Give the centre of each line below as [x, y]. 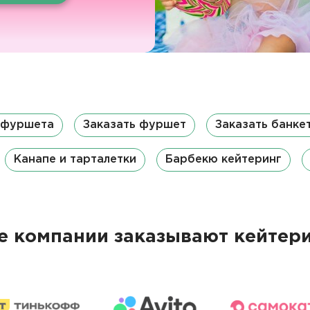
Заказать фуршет [134, 125]
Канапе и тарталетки [75, 159]
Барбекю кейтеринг [223, 159]
